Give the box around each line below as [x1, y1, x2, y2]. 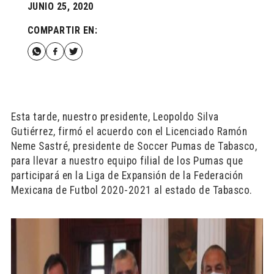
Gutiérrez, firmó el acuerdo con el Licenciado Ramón [10, 125, 248, 138]
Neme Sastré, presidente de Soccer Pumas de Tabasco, [10, 140, 257, 152]
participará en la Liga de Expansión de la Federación [10, 169, 243, 182]
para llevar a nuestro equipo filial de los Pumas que [10, 155, 243, 167]
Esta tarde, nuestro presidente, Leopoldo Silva [10, 111, 219, 123]
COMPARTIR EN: [27, 24, 98, 36]
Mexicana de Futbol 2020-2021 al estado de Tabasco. [10, 184, 253, 196]
